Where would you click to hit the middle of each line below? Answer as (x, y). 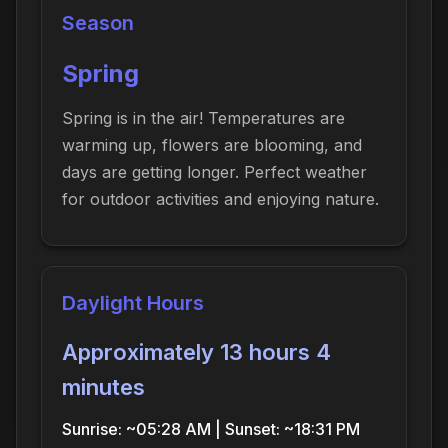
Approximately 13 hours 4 (196, 351)
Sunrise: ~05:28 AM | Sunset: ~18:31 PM (211, 428)
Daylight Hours (133, 302)
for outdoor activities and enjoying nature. (220, 198)
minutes (103, 386)
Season (98, 22)
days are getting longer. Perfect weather (214, 171)
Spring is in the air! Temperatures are (203, 117)
